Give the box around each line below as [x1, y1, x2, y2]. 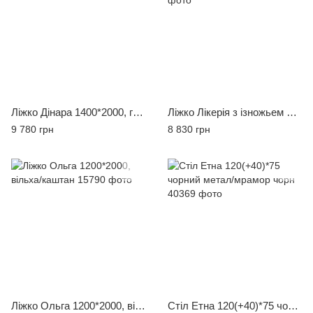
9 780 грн [11, 124, 54, 136]
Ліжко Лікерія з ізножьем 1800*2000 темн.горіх [286, 106, 297, 119]
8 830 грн [168, 124, 210, 136]
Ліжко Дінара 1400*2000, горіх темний [133, 106, 143, 119]
